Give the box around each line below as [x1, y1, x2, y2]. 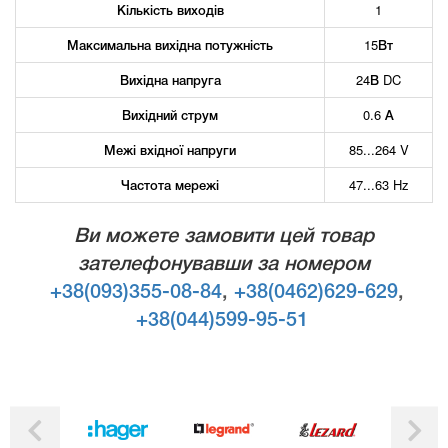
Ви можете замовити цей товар [74, 227, 374, 246]
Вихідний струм [122, 104, 218, 124]
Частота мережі [121, 174, 219, 194]
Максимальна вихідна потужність [67, 34, 273, 54]
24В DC [356, 69, 401, 89]
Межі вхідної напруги [104, 139, 236, 159]
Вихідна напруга [119, 69, 221, 89]
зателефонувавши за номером [78, 255, 370, 274]
